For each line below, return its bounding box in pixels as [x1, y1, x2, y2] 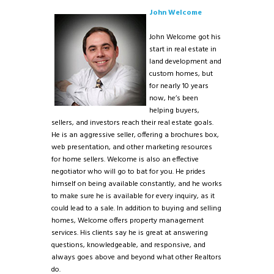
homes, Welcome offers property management [51, 215, 204, 228]
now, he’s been [149, 92, 198, 105]
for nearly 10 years [149, 80, 209, 93]
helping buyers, [149, 105, 199, 117]
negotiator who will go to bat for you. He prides [51, 166, 206, 179]
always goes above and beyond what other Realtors [51, 251, 221, 264]
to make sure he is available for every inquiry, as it [51, 190, 215, 203]
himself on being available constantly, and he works [51, 178, 222, 191]
